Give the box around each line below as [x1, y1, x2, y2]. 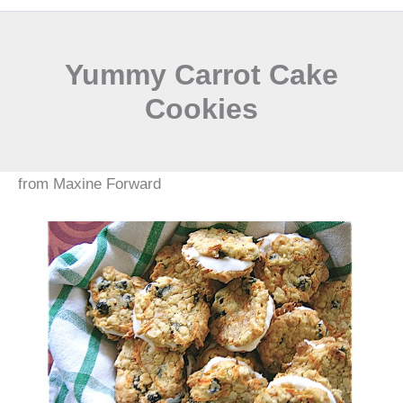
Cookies [145, 93, 258, 125]
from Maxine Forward [18, 175, 161, 193]
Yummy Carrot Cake [65, 58, 338, 91]
